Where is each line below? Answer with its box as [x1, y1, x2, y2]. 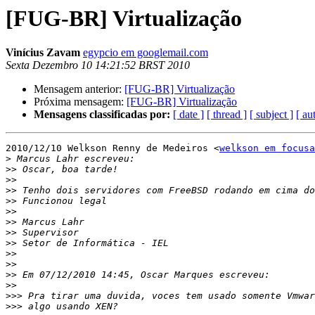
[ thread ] [207, 108, 247, 121]
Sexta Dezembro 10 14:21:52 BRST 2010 [6, 59, 190, 72]
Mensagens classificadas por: [34, 108, 170, 121]
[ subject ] [250, 108, 293, 121]
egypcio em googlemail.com [83, 46, 208, 59]
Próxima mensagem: [34, 96, 127, 108]
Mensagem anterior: [34, 83, 124, 96]
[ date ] [173, 108, 204, 121]
